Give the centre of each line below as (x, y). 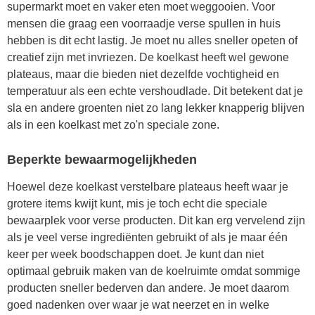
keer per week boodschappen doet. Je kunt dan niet (135, 254)
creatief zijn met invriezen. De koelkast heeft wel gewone (148, 58)
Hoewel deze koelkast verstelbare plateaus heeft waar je (148, 186)
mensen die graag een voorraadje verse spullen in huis (144, 24)
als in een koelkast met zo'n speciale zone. (113, 125)
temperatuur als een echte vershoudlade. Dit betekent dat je (155, 91)
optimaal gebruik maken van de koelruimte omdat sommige (154, 271)
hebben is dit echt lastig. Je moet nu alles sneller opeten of (152, 41)
